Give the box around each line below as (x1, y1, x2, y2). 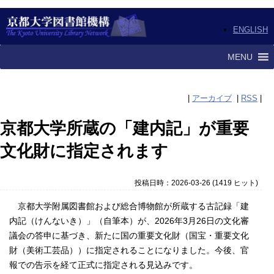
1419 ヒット (214, 178, 256, 187)
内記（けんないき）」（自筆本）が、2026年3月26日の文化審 (9, 216, 249, 226)
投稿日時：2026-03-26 (132, 178, 210, 187)
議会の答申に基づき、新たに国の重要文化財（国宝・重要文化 (9, 231, 249, 241)
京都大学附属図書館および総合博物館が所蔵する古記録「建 (9, 201, 249, 212)
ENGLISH (233, 25, 268, 34)
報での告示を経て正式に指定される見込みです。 (9, 260, 198, 270)
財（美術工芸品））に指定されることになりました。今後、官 (9, 245, 249, 256)
